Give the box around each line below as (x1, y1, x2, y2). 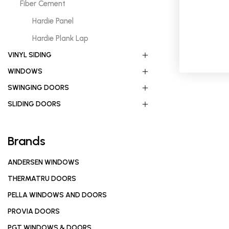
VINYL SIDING (8, 51, 52, 59)
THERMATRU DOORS (8, 174, 76, 183)
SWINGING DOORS (8, 83, 69, 92)
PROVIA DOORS (8, 207, 60, 216)
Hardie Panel (32, 16, 74, 26)
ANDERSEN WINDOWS (8, 158, 79, 167)
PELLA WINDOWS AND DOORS (8, 191, 107, 199)
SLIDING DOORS (8, 100, 61, 108)
